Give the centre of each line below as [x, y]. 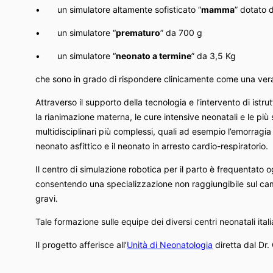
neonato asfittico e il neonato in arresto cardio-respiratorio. [152, 146]
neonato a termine [154, 55]
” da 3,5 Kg [214, 55]
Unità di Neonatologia [170, 244]
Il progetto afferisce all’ [81, 244]
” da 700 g [181, 32]
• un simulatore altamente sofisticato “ [118, 9]
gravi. [47, 198]
